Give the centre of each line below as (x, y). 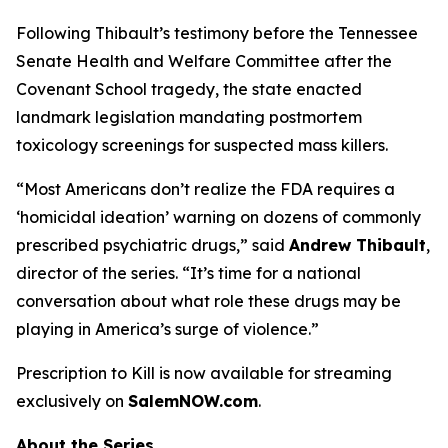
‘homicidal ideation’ (92, 217)
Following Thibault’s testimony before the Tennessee (217, 33)
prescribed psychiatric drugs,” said (152, 245)
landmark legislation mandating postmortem (189, 117)
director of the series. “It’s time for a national (188, 273)
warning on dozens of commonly (295, 217)
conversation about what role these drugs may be (208, 301)
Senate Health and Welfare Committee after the (204, 61)
